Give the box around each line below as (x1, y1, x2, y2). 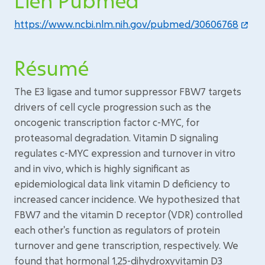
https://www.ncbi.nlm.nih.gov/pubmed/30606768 (14, 18, 238, 30)
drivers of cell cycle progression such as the (14, 101, 211, 113)
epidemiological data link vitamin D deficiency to (14, 177, 230, 190)
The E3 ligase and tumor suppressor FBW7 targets (14, 85, 241, 98)
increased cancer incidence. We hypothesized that (14, 193, 240, 205)
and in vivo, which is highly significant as (14, 162, 190, 174)
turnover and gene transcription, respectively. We (14, 239, 238, 251)
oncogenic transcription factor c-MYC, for (14, 116, 199, 128)
